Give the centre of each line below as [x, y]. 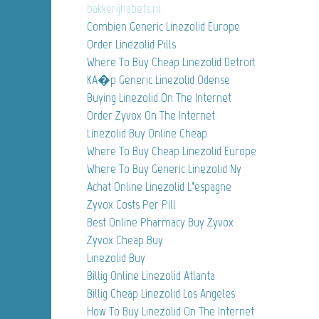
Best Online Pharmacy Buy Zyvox [160, 222]
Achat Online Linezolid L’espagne [159, 186]
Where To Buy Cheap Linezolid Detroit [171, 62]
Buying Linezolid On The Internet [159, 97]
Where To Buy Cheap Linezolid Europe [172, 151]
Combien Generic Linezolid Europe [163, 26]
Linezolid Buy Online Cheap [147, 133]
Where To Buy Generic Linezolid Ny [164, 168]
